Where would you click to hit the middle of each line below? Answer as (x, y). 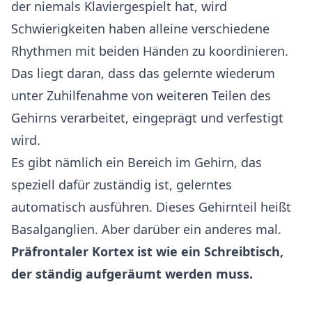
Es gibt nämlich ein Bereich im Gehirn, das (136, 162)
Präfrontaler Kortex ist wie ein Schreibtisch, (147, 251)
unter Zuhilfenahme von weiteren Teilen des (141, 95)
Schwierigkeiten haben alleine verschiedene (140, 28)
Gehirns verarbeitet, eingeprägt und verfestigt (147, 117)
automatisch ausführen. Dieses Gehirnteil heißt (151, 206)
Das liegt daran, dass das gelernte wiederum (143, 73)
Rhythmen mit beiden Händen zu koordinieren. (150, 50)
